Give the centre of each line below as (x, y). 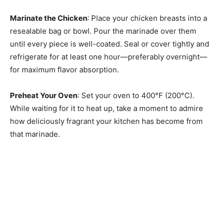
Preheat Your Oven (44, 96)
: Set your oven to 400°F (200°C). (136, 96)
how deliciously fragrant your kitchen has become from (106, 121)
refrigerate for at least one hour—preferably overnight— (109, 57)
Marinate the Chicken (49, 18)
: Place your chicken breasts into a (147, 18)
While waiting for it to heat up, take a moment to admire (107, 109)
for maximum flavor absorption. (64, 70)
